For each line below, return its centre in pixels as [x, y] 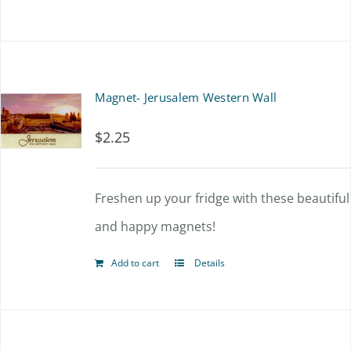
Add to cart [136, 263]
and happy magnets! [156, 226]
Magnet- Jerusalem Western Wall [186, 97]
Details [209, 263]
